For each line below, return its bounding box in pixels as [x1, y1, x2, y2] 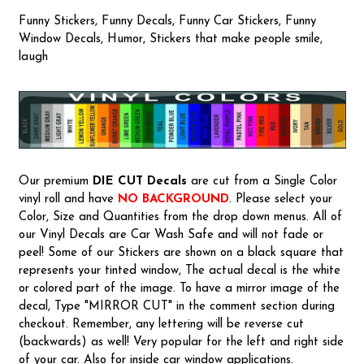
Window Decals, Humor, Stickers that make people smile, [18, 33, 323, 46]
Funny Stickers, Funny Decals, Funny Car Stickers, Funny [18, 15, 316, 28]
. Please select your [228, 193, 332, 206]
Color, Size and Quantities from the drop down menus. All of [18, 210, 342, 223]
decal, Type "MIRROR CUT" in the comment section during [18, 300, 335, 313]
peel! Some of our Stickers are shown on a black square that [18, 246, 344, 259]
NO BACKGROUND [117, 193, 229, 206]
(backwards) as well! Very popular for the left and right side [18, 336, 344, 349]
